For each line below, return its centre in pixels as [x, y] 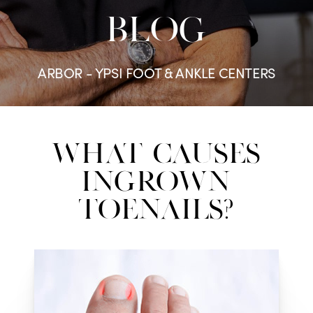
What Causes [156, 155]
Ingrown [156, 183]
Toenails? [156, 211]
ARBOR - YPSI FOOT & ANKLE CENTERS [156, 72]
